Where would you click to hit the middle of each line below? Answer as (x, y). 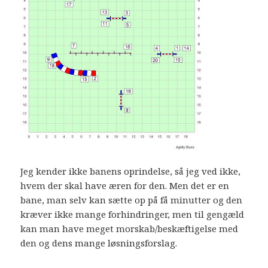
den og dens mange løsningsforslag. (99, 243)
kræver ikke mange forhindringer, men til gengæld (133, 214)
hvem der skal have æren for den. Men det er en (125, 185)
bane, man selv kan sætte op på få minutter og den (132, 200)
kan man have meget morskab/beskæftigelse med (130, 228)
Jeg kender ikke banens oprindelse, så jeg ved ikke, (131, 171)
